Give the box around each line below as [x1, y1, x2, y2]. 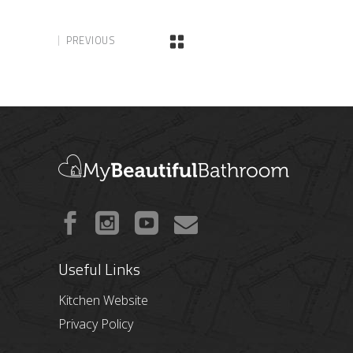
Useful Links [58, 257, 140, 282]
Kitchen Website [58, 292, 148, 310]
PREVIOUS [66, 32, 115, 48]
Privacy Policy [58, 315, 133, 333]
